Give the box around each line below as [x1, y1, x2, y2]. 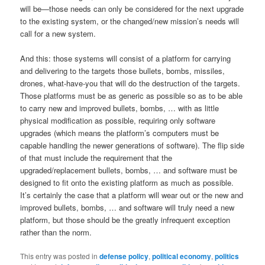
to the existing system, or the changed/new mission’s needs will [20, 15, 240, 27]
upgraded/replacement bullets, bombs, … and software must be [20, 164, 238, 176]
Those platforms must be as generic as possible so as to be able [20, 89, 243, 101]
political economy [152, 250, 212, 261]
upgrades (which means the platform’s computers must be [20, 127, 219, 138]
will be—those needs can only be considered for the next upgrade [20, 2, 244, 14]
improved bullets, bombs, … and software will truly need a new [20, 201, 235, 213]
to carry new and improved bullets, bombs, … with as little [20, 102, 219, 114]
